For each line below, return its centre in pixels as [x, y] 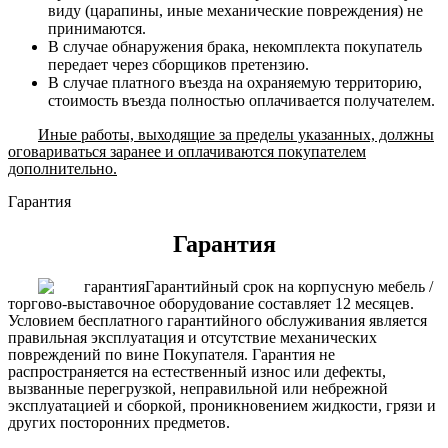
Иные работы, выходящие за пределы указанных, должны [236, 135]
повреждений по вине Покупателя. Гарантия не [171, 354]
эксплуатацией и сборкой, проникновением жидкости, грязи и [222, 405]
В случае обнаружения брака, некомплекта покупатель [235, 47]
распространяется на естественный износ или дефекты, [197, 371]
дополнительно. [62, 169]
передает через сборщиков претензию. [178, 65]
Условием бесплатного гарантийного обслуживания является [217, 320]
